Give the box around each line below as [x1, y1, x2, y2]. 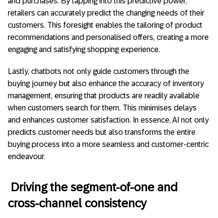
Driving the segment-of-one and [11, 181, 178, 194]
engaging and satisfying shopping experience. [8, 45, 160, 54]
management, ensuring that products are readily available [8, 91, 200, 100]
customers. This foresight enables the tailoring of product [8, 21, 202, 30]
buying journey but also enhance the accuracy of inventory [8, 79, 204, 88]
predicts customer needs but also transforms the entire [8, 128, 196, 137]
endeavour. [8, 152, 45, 161]
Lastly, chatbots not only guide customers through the [8, 67, 189, 76]
